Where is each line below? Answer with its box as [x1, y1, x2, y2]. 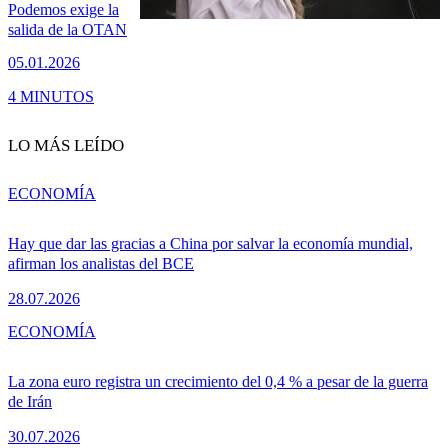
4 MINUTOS [8, 87, 94, 105]
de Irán [8, 392, 52, 410]
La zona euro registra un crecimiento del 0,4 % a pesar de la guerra [8, 372, 428, 390]
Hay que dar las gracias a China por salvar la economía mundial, [8, 234, 413, 252]
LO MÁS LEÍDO [8, 135, 124, 155]
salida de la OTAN [8, 21, 127, 39]
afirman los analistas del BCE [8, 254, 194, 272]
